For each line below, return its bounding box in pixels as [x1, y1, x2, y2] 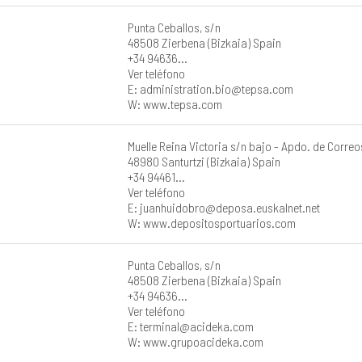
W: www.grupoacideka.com [128, 333, 264, 349]
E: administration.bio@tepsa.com [128, 80, 294, 96]
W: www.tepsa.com [128, 95, 223, 112]
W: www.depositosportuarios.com [128, 214, 297, 230]
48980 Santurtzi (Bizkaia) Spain [128, 153, 281, 169]
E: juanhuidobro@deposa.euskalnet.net [128, 199, 321, 215]
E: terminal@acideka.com [128, 318, 255, 334]
